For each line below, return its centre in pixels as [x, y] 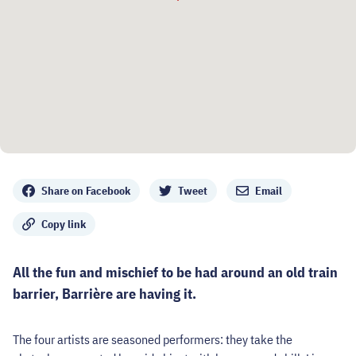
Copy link [64, 224]
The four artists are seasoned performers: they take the [153, 339]
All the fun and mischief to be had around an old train [175, 272]
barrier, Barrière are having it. [104, 293]
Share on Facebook [86, 190]
